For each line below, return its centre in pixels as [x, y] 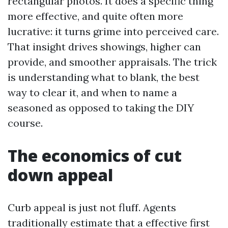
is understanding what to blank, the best [104, 77]
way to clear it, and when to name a [92, 92]
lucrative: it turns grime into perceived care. [113, 31]
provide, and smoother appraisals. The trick [112, 62]
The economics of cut [95, 155]
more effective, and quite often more [95, 16]
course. [25, 123]
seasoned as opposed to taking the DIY [101, 108]
